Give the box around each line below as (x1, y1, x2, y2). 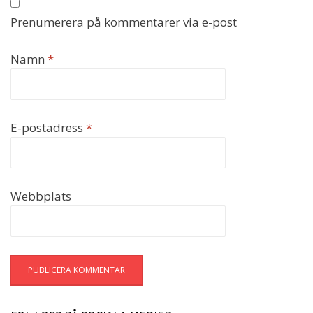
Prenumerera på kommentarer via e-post (10, 13, 237, 30)
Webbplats (10, 187, 71, 204)
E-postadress (10, 119, 86, 136)
